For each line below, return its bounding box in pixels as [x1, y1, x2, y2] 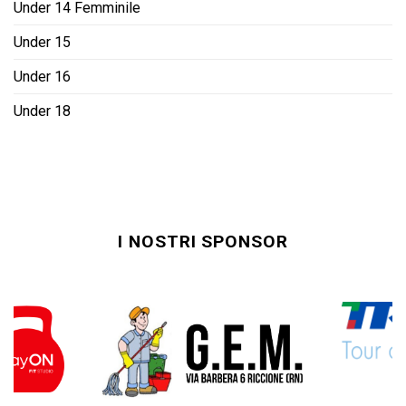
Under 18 [14, 102, 71, 121]
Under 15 [14, 34, 71, 52]
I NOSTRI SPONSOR [117, 231, 289, 253]
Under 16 [14, 68, 71, 86]
